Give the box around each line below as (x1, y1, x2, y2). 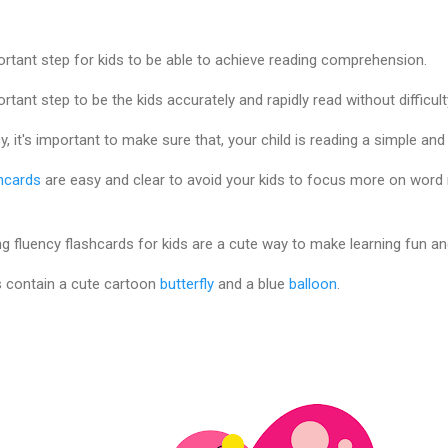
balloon (289, 274, 337, 293)
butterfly (160, 274, 214, 293)
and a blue (214, 274, 289, 293)
